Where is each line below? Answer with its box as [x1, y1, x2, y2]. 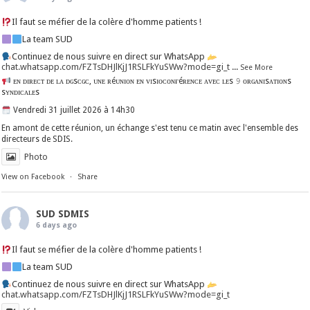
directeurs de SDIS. [1, 134, 73, 145]
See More [240, 63, 273, 73]
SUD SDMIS [36, 208, 90, 220]
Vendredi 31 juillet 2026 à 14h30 [10, 105, 135, 116]
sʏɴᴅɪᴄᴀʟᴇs [1, 87, 40, 98]
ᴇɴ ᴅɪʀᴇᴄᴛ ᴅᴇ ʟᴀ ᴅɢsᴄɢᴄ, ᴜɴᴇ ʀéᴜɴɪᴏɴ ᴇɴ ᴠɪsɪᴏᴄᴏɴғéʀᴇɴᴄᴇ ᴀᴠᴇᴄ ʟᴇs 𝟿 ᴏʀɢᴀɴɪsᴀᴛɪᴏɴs [10, 76, 291, 86]
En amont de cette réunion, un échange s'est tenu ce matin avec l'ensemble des [1, 123, 299, 134]
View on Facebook [1, 172, 65, 182]
